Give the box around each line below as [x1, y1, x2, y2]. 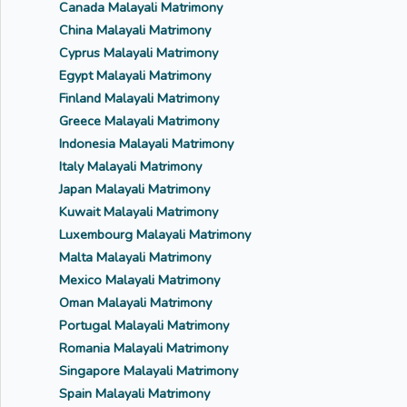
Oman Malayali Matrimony [59, 293, 212, 313]
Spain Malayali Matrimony [59, 384, 210, 403]
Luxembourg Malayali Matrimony [59, 225, 251, 244]
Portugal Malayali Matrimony [59, 316, 229, 335]
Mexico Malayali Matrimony [59, 271, 220, 290]
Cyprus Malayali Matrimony [59, 44, 218, 63]
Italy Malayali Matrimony [59, 157, 202, 176]
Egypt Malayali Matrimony [59, 66, 211, 85]
